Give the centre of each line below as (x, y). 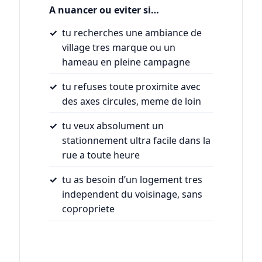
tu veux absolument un (113, 125)
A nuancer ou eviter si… (104, 10)
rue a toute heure (101, 155)
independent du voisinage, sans (132, 194)
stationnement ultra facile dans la (136, 140)
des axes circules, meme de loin (131, 101)
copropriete (88, 208)
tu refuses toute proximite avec (131, 86)
